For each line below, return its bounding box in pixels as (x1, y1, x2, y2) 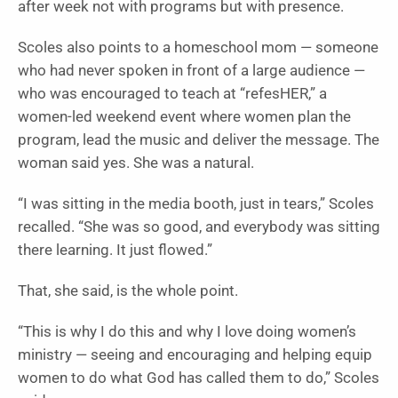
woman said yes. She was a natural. (18, 154, 254, 171)
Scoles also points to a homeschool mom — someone (18, 38, 378, 56)
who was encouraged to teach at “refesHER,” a (18, 84, 327, 102)
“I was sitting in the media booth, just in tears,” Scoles (18, 195, 374, 212)
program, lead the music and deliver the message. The (18, 131, 379, 148)
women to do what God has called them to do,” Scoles (18, 369, 379, 386)
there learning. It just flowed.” (18, 241, 212, 259)
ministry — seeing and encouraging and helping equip (18, 346, 372, 363)
